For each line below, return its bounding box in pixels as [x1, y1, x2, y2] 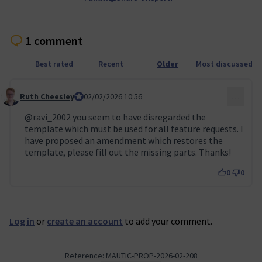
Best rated [35, 58, 73, 69]
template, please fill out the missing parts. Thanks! [25, 146, 231, 158]
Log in [9, 215, 35, 227]
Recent [98, 58, 123, 69]
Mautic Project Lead [74, 91, 151, 102]
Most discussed [196, 58, 253, 69]
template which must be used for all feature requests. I [25, 122, 243, 135]
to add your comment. [123, 215, 212, 227]
